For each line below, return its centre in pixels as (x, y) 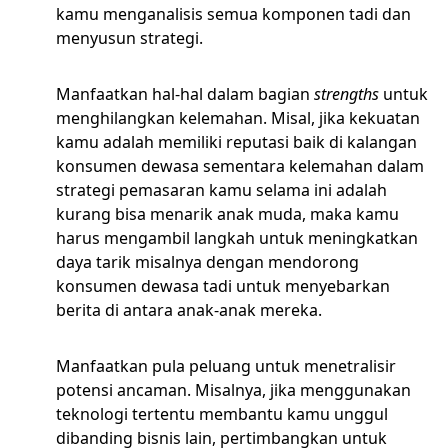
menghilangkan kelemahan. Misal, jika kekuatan (238, 118)
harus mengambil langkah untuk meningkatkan (237, 238)
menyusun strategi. (131, 38)
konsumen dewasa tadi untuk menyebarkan (223, 286)
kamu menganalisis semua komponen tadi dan (233, 14)
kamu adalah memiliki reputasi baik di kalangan (236, 142)
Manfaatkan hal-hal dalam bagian (185, 94)
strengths (346, 94)
